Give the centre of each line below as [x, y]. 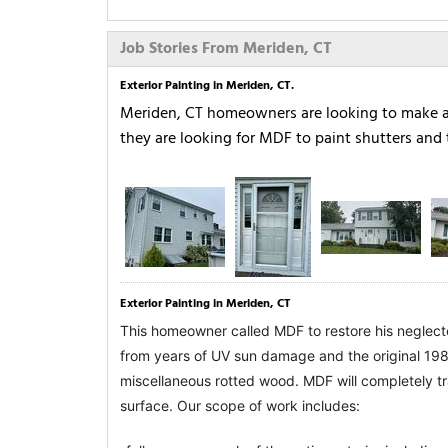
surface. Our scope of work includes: [240, 406]
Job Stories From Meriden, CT [226, 49]
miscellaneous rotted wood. [211, 381]
